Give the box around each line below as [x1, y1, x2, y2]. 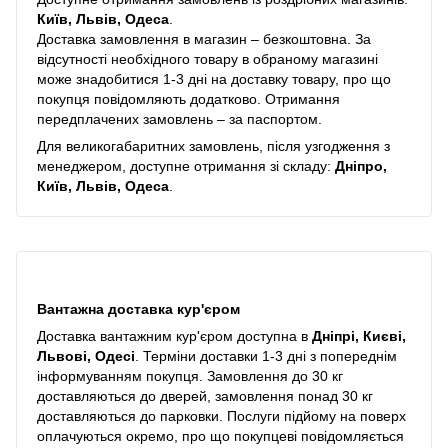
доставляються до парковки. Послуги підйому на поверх [37, 407, 406, 424]
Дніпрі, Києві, [312, 327, 406, 344]
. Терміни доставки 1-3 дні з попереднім [135, 347, 397, 364]
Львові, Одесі [37, 347, 135, 364]
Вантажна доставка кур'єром [37, 300, 240, 317]
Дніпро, [335, 157, 387, 174]
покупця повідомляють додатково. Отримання [37, 90, 340, 107]
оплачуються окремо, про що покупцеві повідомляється [37, 427, 404, 444]
